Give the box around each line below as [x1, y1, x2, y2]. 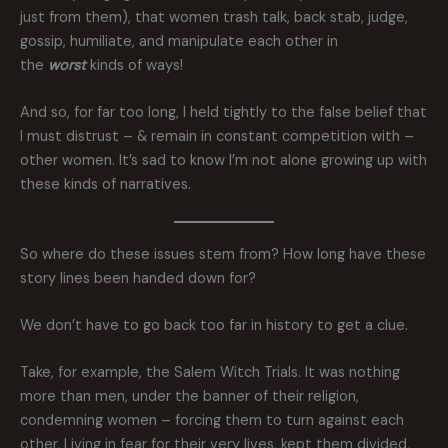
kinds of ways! [86, 55, 183, 75]
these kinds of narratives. [20, 175, 191, 195]
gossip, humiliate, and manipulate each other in [20, 31, 338, 51]
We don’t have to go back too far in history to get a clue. [20, 315, 412, 335]
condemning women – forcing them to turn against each [20, 411, 404, 431]
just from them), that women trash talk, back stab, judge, [20, 7, 408, 27]
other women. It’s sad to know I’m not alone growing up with [20, 151, 427, 171]
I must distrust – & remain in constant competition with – [20, 127, 414, 147]
